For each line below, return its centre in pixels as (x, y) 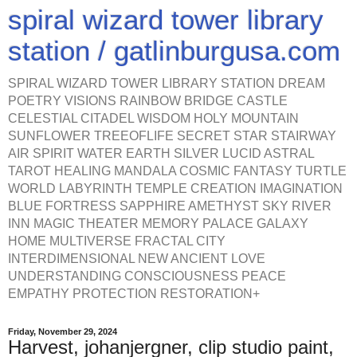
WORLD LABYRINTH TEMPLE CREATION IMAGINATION (175, 188)
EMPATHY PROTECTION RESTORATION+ (134, 294)
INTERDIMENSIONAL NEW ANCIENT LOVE (137, 259)
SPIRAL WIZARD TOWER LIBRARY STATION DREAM (167, 83)
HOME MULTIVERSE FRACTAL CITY (117, 241)
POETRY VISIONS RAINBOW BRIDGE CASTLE (148, 101)
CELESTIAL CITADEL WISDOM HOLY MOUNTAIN (153, 118)
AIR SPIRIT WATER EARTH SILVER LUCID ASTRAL (161, 153)
